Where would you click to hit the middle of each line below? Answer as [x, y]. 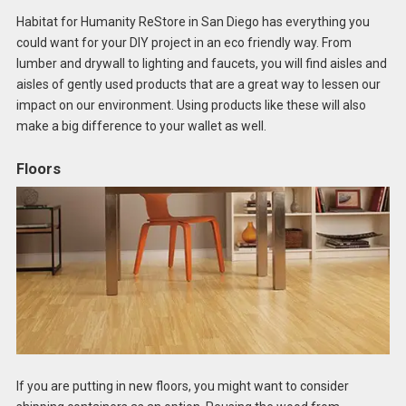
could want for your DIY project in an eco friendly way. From [184, 42]
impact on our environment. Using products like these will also [191, 105]
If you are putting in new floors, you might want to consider [182, 387]
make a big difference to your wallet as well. [141, 126]
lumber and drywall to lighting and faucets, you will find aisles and [201, 63]
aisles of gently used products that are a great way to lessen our [198, 84]
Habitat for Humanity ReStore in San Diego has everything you [193, 21]
